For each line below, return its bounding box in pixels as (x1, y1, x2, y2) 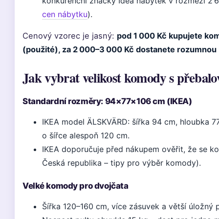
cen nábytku (42, 9, 88, 19)
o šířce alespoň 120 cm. (42, 131, 130, 140)
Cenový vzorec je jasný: (22, 31, 117, 41)
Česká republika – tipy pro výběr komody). (42, 158, 201, 168)
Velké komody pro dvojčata (22, 181, 129, 191)
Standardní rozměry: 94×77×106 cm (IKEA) (22, 96, 192, 106)
